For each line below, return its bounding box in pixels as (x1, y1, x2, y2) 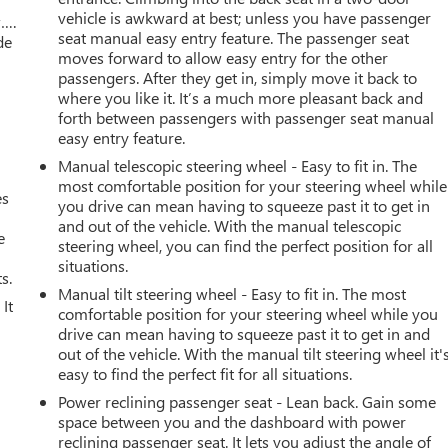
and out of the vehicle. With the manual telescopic (58, 215, 402, 237)
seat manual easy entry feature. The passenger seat (58, 27, 410, 49)
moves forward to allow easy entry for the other (58, 47, 389, 69)
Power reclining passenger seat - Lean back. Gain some (58, 391, 437, 413)
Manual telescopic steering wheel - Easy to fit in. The (58, 155, 418, 177)
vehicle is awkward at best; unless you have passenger (58, 7, 432, 29)
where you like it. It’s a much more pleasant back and (58, 87, 424, 109)
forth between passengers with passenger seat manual (58, 107, 435, 129)
